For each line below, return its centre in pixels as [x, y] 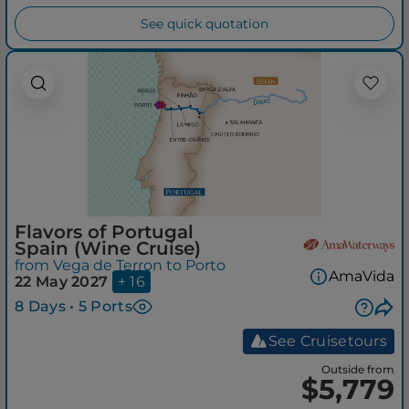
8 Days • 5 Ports [73, 307]
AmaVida [362, 277]
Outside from [358, 369]
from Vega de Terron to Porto [120, 266]
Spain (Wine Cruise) [108, 249]
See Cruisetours [327, 341]
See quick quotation [204, 24]
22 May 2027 [62, 282]
